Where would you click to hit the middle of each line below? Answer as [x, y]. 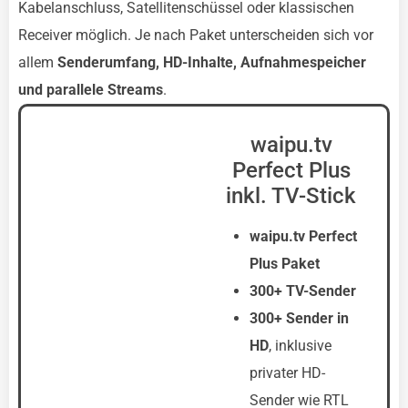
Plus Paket [285, 264]
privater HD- [287, 373]
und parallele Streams [91, 90]
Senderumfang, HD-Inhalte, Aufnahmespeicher [212, 62]
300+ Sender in [299, 318]
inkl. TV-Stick [291, 196]
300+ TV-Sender [303, 291]
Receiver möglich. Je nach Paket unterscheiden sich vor [196, 35]
